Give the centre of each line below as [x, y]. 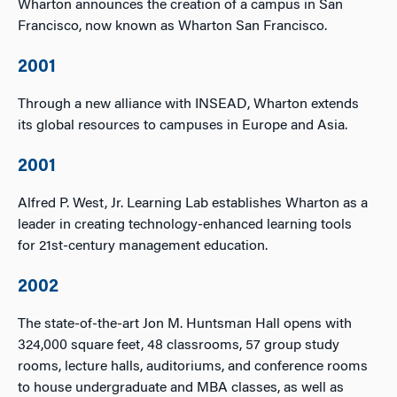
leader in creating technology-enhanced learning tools [185, 225]
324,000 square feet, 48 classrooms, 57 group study [179, 346]
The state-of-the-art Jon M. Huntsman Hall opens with [185, 324]
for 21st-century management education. [143, 246]
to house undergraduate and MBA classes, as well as [181, 388]
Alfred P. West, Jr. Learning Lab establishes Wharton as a [193, 204]
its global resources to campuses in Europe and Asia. [183, 126]
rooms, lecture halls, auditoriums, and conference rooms [193, 367]
